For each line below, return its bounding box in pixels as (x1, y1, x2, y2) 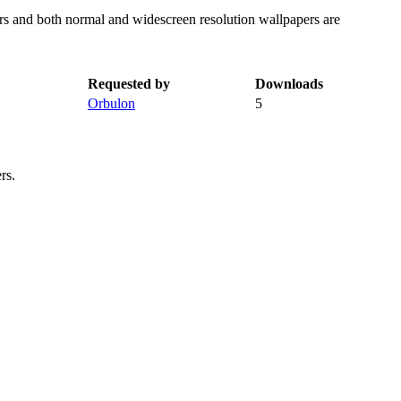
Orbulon (88, 95, 135, 111)
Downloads (255, 75, 323, 91)
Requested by (88, 75, 170, 91)
